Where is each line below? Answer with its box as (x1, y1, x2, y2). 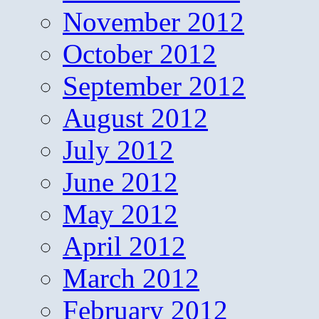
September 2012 (63, 70, 246, 102)
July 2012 (63, 135, 174, 166)
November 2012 (63, 6, 244, 38)
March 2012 (63, 263, 199, 294)
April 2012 (63, 231, 186, 262)
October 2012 (63, 38, 216, 70)
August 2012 (63, 103, 208, 134)
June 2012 (63, 167, 178, 198)
